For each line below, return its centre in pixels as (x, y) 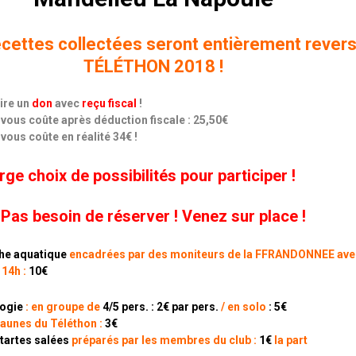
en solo (246, 307)
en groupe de (65, 307)
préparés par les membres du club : (164, 341)
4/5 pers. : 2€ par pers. (159, 307)
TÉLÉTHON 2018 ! (154, 67)
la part (289, 341)
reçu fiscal (109, 104)
